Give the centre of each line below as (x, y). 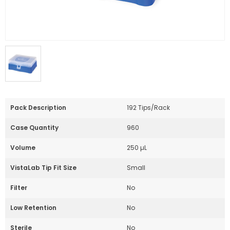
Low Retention (33, 208)
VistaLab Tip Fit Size (43, 168)
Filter (19, 188)
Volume (23, 148)
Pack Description (38, 108)
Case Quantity (34, 128)
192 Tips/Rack (148, 108)
